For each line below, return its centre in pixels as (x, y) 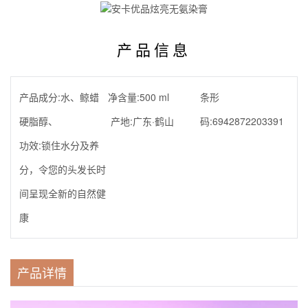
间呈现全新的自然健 (63, 193)
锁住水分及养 (70, 145)
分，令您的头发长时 (63, 169)
